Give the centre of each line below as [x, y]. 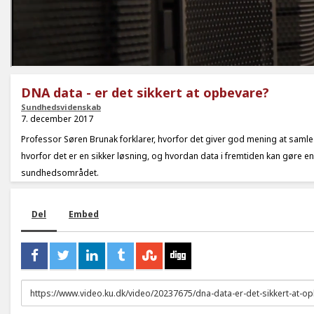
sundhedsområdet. [60, 173]
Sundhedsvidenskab [61, 107]
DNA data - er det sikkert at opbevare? [145, 93]
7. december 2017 [57, 119]
